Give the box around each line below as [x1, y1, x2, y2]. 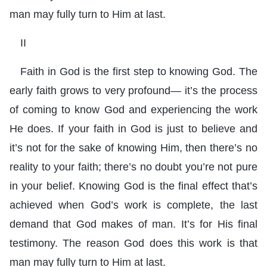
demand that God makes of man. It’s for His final [10, 218, 257, 230]
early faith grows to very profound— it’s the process [10, 84, 257, 97]
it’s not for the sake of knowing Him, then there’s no [10, 141, 257, 154]
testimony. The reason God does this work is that [10, 237, 257, 249]
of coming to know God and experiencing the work [10, 103, 257, 116]
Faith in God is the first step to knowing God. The [20, 65, 257, 77]
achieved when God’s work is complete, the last [10, 198, 257, 211]
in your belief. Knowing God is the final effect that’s [10, 179, 257, 192]
